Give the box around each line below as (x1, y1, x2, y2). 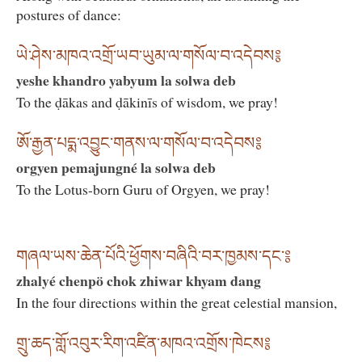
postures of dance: (16, 4, 121, 24)
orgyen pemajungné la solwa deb (16, 157, 216, 179)
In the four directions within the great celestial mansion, (16, 293, 337, 313)
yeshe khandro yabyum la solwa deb (16, 69, 236, 91)
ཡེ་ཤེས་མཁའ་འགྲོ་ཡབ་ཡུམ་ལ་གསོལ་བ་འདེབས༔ (16, 47, 281, 65)
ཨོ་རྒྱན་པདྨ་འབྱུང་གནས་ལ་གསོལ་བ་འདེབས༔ (16, 134, 262, 153)
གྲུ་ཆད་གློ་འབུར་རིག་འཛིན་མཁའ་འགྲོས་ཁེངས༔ (16, 335, 271, 353)
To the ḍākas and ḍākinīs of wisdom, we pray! (16, 92, 278, 112)
